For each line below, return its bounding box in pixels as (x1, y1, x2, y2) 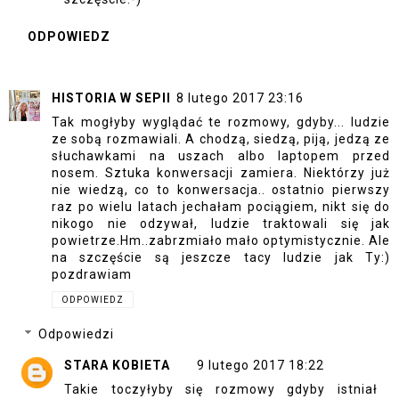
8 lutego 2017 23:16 (176, 90, 304, 105)
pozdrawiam (52, 266, 132, 281)
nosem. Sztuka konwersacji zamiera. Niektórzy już (52, 165, 390, 180)
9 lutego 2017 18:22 (197, 358, 324, 373)
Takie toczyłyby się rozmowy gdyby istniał (64, 382, 378, 397)
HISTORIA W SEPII (52, 90, 171, 105)
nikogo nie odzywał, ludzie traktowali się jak (52, 216, 390, 231)
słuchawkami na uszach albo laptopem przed (52, 148, 390, 163)
